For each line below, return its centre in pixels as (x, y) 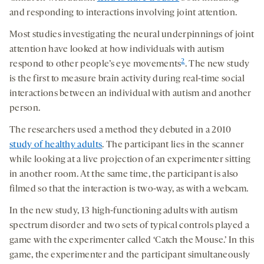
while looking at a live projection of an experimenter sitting (130, 160)
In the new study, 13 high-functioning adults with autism (123, 211)
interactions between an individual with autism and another (131, 94)
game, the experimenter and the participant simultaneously (130, 255)
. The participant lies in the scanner (173, 145)
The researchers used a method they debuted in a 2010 (121, 131)
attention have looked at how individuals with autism (117, 50)
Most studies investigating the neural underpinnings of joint (132, 35)
